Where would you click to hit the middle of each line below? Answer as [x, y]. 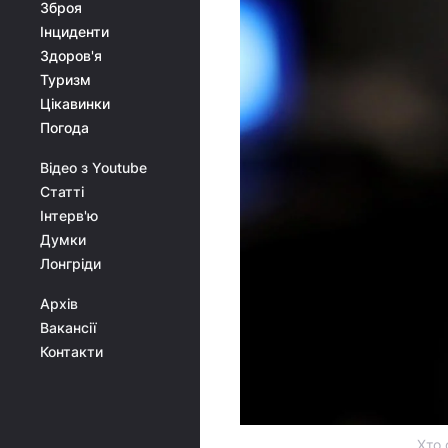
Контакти [71, 351]
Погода [64, 127]
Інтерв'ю [69, 215]
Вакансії [68, 327]
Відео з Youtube [93, 167]
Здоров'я [71, 55]
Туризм [65, 79]
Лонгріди [70, 263]
